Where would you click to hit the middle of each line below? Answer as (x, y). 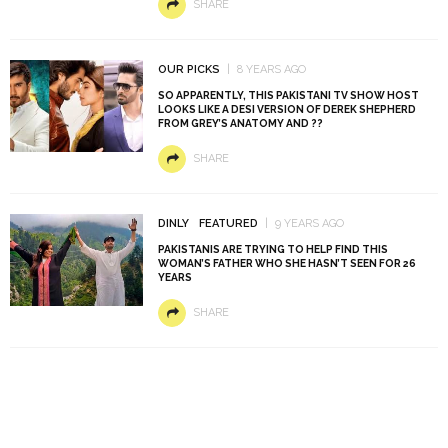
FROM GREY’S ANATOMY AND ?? (240, 123)
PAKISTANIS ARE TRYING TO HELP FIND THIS (272, 249)
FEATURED (228, 224)
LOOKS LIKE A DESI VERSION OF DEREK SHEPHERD (286, 109)
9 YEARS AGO (309, 224)
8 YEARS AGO (271, 70)
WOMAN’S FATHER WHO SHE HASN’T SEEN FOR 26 (286, 263)
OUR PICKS (188, 70)
